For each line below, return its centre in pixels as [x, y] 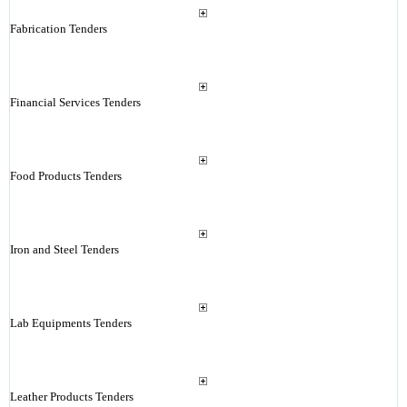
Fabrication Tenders [58, 29]
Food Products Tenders [65, 176]
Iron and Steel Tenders [64, 249]
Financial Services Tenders [75, 102]
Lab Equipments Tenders [70, 323]
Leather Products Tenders [71, 397]
